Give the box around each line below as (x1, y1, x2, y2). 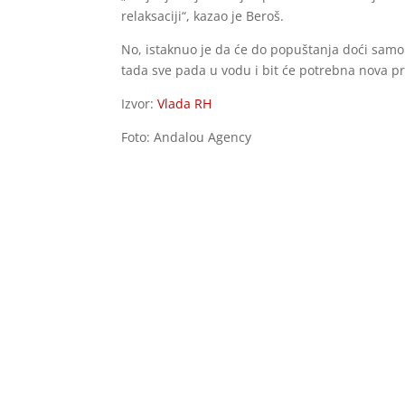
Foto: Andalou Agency (121, 128, 252, 146)
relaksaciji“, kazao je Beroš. (121, 7, 285, 24)
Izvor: (121, 95, 155, 112)
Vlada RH (154, 95, 212, 112)
